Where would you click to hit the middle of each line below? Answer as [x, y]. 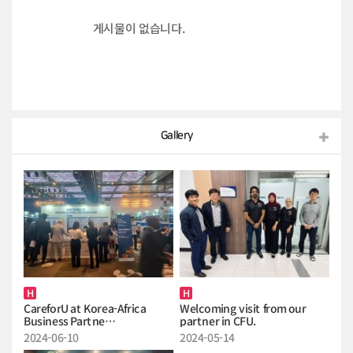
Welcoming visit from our [243, 308]
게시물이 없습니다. [139, 28]
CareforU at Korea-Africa [85, 308]
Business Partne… [69, 321]
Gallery [176, 135]
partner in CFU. [218, 321]
